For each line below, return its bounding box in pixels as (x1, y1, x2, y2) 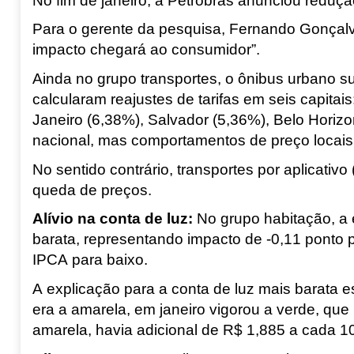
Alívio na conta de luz (32, 210, 188, 228)
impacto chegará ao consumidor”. (32, 41, 260, 58)
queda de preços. (32, 181, 152, 198)
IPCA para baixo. (32, 251, 148, 269)
